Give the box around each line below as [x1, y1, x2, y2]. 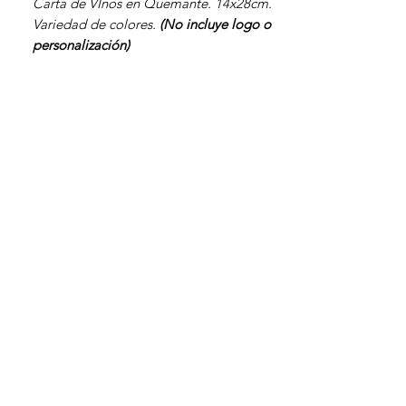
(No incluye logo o [159, 15, 271, 33]
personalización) [33, 36, 130, 53]
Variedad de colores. [33, 15, 159, 33]
